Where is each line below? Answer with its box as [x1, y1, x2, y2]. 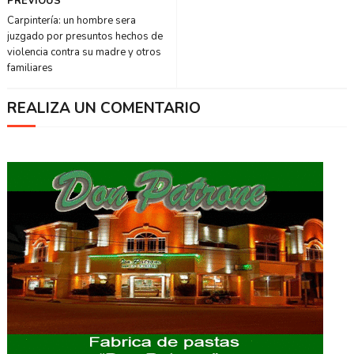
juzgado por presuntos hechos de [6, 29, 163, 44]
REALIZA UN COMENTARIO [6, 98, 201, 119]
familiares [6, 61, 53, 76]
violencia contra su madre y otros [6, 45, 161, 60]
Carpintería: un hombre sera [6, 13, 136, 28]
